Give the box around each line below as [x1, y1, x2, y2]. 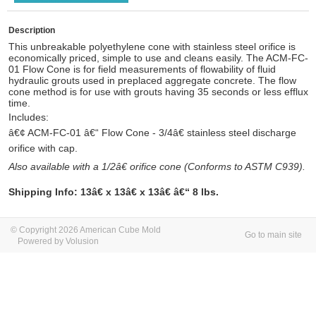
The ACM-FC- [246, 52, 308, 63]
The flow [258, 75, 296, 86]
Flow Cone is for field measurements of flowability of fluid [20, 63, 276, 75]
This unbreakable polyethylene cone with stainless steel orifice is [8, 41, 296, 52]
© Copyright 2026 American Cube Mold [11, 225, 161, 235]
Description [8, 25, 55, 35]
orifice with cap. [8, 142, 78, 154]
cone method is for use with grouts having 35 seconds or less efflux [8, 86, 308, 97]
